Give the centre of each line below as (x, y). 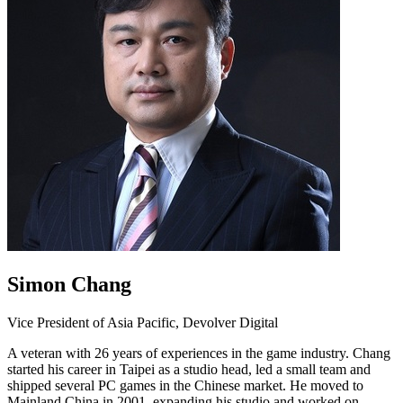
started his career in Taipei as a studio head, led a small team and (189, 369)
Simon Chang (69, 284)
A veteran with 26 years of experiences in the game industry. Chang (199, 353)
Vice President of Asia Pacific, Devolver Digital (143, 322)
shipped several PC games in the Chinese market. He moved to (185, 385)
